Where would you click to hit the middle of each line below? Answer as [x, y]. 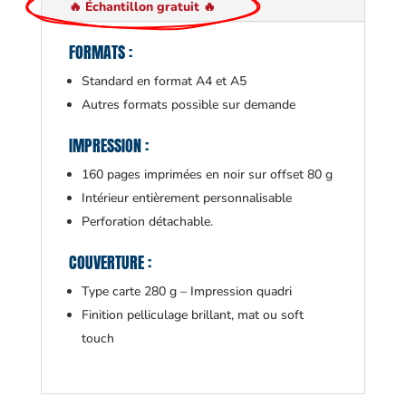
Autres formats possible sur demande [188, 105]
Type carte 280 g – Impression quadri [186, 292]
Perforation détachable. [147, 222]
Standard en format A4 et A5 [164, 82]
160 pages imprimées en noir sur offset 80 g [207, 175]
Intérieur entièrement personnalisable [186, 198]
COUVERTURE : [110, 263]
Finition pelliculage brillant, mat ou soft [192, 315]
